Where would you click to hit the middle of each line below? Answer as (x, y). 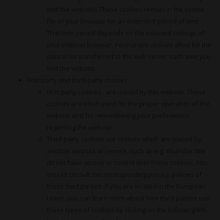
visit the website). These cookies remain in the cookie (125, 9)
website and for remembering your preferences (118, 115)
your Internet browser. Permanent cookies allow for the (129, 45)
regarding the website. (80, 127)
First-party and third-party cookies (77, 80)
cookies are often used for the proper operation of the (128, 104)
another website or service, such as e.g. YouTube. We (126, 151)
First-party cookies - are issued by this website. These (126, 92)
